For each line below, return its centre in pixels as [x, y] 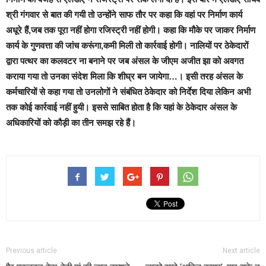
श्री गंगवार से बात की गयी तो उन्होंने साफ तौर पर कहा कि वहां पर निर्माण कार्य [124, 15]
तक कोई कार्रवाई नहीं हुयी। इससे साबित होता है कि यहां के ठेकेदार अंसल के [121, 107]
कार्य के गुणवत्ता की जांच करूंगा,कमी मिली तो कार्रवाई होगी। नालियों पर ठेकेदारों [127, 45]
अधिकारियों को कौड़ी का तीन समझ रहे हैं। [71, 123]
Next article [241, 251]
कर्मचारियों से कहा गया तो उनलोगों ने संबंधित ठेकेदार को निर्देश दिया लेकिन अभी [128, 92]
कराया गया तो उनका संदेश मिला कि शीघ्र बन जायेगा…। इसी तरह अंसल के [124, 76]
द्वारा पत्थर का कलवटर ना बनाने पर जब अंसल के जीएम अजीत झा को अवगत [125, 61]
